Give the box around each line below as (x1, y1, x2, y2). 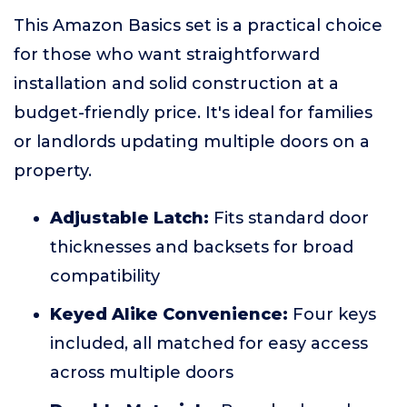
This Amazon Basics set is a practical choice (14, 15, 382, 35)
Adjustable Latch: (50, 208, 209, 228)
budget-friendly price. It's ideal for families (14, 103, 372, 123)
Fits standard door (209, 208, 369, 228)
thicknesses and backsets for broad (50, 237, 353, 257)
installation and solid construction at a (14, 74, 339, 94)
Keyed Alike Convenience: (50, 304, 288, 324)
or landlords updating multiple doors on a (14, 132, 370, 152)
